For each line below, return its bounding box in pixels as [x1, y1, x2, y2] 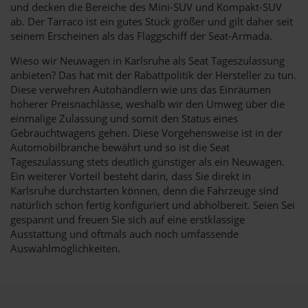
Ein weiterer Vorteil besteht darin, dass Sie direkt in [10, 168, 251, 183]
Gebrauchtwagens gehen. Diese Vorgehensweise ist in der [10, 125, 283, 140]
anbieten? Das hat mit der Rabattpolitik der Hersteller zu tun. [10, 67, 296, 82]
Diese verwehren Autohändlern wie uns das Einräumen [10, 82, 271, 96]
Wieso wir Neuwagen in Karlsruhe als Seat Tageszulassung [10, 53, 285, 67]
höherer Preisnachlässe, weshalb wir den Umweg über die [10, 96, 285, 111]
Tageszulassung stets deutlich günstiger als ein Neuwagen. [10, 154, 285, 168]
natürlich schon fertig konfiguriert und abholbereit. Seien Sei [10, 197, 295, 212]
